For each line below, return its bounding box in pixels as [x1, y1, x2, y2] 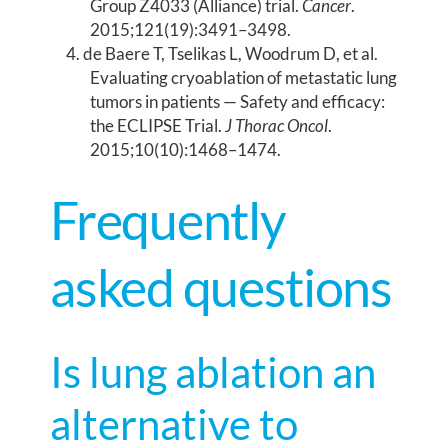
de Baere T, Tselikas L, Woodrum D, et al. [83, 42, 379, 64]
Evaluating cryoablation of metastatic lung [90, 66, 398, 88]
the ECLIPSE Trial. [90, 114, 226, 136]
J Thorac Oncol [225, 114, 329, 136]
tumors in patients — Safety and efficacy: [90, 90, 386, 112]
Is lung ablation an [50, 347, 377, 398]
